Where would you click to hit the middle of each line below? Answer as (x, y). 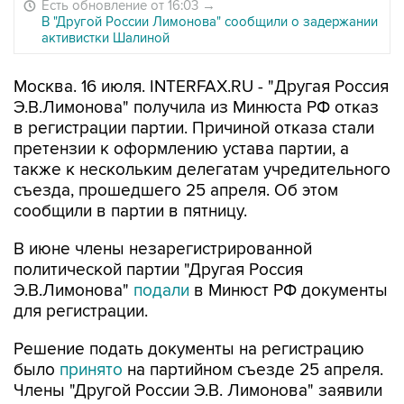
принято (91, 370)
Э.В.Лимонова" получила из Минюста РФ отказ (196, 108)
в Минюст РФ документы (289, 291)
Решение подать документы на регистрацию (189, 349)
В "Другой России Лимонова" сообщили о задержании (210, 22)
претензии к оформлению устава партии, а (181, 149)
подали (161, 291)
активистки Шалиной (106, 38)
